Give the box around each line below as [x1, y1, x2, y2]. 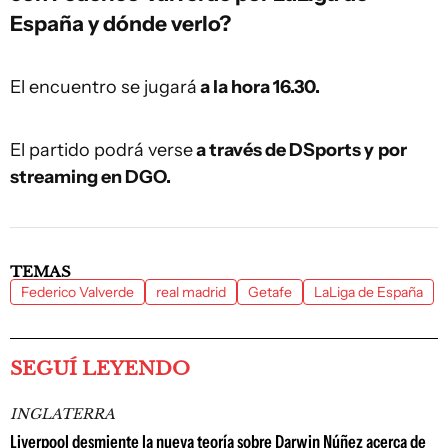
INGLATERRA [10, 405, 115, 423]
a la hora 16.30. [197, 76, 320, 98]
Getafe [248, 283, 292, 301]
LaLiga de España [314, 283, 423, 301]
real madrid [156, 283, 226, 301]
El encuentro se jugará [10, 76, 197, 98]
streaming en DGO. [10, 166, 171, 188]
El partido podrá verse [10, 139, 193, 161]
